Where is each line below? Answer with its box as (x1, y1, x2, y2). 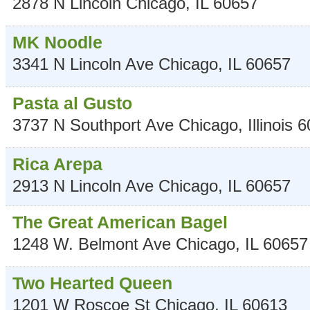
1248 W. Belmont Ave (12, 234, 171, 253)
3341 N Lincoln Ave (12, 54, 154, 73)
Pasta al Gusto (12, 93, 132, 113)
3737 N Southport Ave (12, 115, 174, 134)
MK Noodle (12, 32, 102, 52)
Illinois (248, 115, 293, 134)
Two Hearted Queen (12, 273, 172, 293)
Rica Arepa (12, 154, 102, 174)
